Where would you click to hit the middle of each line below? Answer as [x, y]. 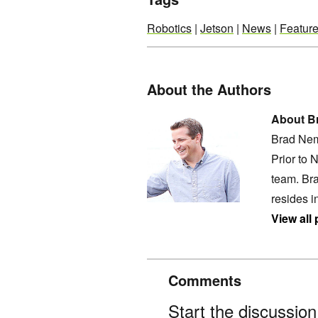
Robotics [169, 28]
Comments [205, 280]
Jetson [217, 28]
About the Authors [209, 89]
